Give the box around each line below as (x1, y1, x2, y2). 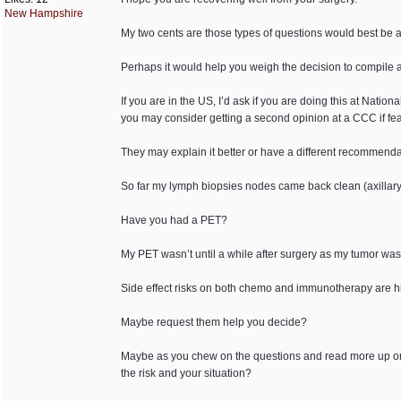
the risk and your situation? (121, 367, 252, 380)
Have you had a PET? (121, 214, 227, 226)
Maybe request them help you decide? (121, 316, 307, 328)
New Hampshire (4, 7, 83, 20)
